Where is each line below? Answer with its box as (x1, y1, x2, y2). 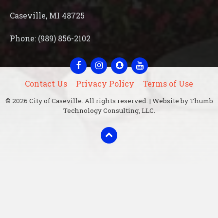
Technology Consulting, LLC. (63, 106, 155, 115)
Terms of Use (143, 78, 193, 89)
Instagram (102, 57, 137, 66)
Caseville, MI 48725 (10, 10, 85, 20)
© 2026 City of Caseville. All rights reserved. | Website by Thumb (5, 96, 213, 105)
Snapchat (122, 57, 155, 66)
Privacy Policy (76, 78, 134, 89)
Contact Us (25, 78, 67, 89)
